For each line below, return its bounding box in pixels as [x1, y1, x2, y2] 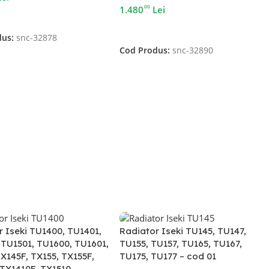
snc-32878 [16, 32, 58, 44]
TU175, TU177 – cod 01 [119, 250, 216, 262]
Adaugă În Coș [126, 23, 180, 35]
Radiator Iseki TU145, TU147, [119, 225, 246, 237]
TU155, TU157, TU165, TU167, [119, 238, 242, 250]
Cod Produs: [119, 45, 172, 56]
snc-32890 [172, 45, 213, 56]
